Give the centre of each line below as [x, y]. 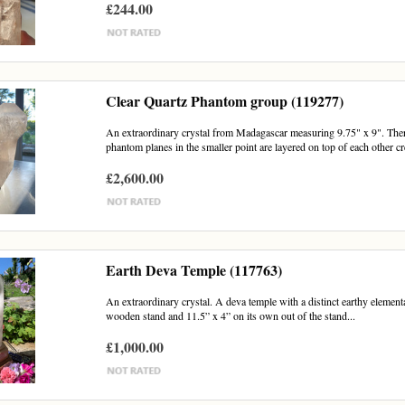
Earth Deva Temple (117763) [194, 270]
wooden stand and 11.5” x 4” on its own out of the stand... [231, 316]
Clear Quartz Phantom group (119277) [225, 101]
